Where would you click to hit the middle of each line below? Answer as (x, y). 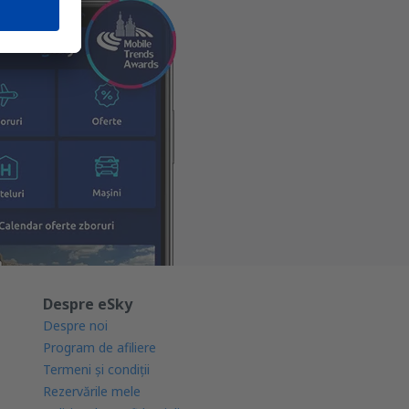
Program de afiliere (100, 347)
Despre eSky (88, 304)
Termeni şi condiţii (97, 369)
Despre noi (76, 325)
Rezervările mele (92, 391)
